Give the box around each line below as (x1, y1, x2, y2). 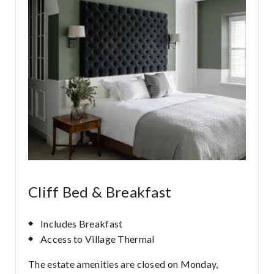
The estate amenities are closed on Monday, (28, 258, 218, 270)
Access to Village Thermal (40, 233, 155, 245)
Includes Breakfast (40, 218, 123, 229)
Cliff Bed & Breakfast (28, 183, 172, 201)
